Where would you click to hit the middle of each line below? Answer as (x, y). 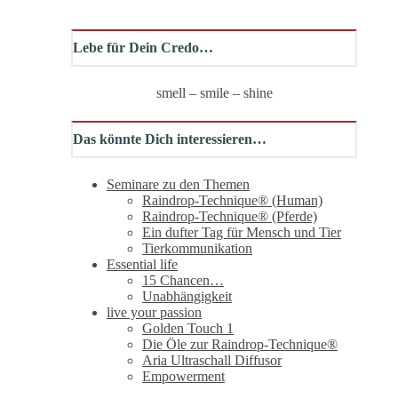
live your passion (154, 312)
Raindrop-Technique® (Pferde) (230, 216)
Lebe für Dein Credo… (143, 48)
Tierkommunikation (197, 248)
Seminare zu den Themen (178, 184)
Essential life (142, 264)
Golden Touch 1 (188, 328)
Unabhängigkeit (187, 296)
